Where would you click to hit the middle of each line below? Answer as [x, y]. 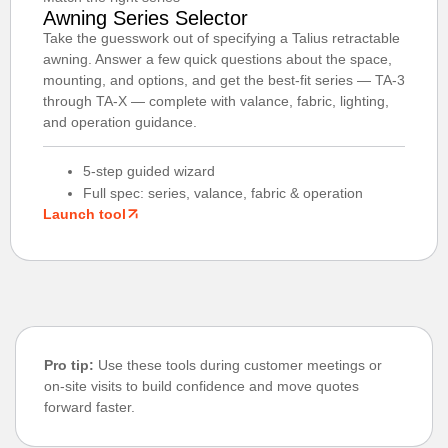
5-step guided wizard [149, 171]
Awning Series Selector [145, 18]
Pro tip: [69, 365]
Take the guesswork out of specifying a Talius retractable [221, 38]
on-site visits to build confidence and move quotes [201, 386]
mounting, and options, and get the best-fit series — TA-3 [224, 80]
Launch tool [84, 214]
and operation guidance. [120, 122]
